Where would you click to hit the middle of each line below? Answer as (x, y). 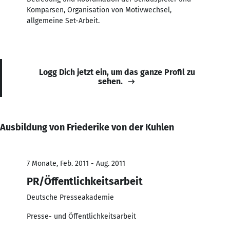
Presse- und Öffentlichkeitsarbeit (81, 216)
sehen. (110, 81)
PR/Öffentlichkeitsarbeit (85, 181)
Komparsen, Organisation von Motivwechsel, (99, 10)
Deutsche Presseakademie (70, 197)
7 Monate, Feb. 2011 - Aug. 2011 (76, 163)
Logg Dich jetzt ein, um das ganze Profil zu (117, 72)
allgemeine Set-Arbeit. (63, 21)
